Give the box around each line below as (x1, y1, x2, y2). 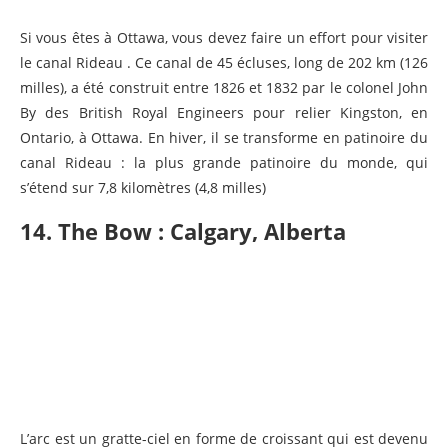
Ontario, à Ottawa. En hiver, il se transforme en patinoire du (20, 128, 428, 148)
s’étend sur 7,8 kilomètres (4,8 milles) (20, 178, 266, 198)
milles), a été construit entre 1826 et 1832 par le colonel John (20, 78, 428, 98)
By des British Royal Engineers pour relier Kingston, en (20, 103, 428, 123)
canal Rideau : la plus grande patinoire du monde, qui (20, 153, 428, 173)
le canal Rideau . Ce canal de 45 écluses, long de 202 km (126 (20, 53, 428, 73)
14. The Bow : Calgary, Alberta (20, 216, 346, 247)
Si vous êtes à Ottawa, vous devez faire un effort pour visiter (20, 28, 428, 48)
